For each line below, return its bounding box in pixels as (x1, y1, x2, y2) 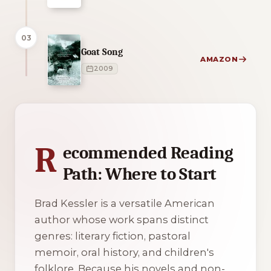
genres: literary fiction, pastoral (34, 229, 191, 242)
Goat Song (81, 45, 123, 57)
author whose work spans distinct (34, 213, 209, 226)
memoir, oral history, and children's (34, 246, 214, 258)
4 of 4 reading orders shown (14, 102, 150, 114)
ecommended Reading (62, 143, 233, 163)
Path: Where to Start (62, 164, 217, 184)
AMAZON (200, 55, 238, 64)
